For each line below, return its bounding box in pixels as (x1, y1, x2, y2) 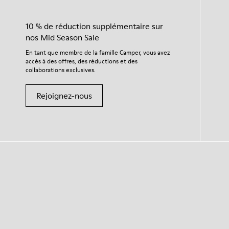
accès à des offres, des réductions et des (26, 57, 138, 66)
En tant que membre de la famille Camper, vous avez (26, 48, 170, 57)
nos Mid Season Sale (26, 32, 99, 43)
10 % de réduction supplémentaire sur (26, 20, 163, 32)
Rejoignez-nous (36, 90, 92, 102)
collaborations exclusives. (26, 65, 96, 75)
